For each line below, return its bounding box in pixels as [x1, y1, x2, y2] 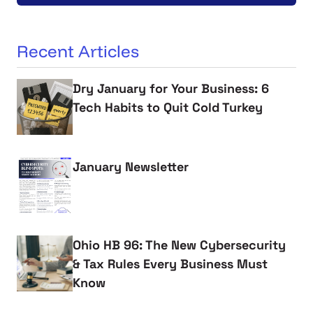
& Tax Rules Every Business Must [73, 255, 268, 272]
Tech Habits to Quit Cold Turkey [73, 99, 263, 115]
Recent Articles [17, 40, 139, 61]
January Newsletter [73, 158, 189, 175]
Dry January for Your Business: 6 [73, 80, 269, 96]
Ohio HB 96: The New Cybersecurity [73, 236, 286, 253]
